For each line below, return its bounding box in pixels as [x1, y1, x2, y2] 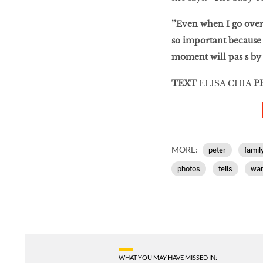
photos [177, 164, 200, 173]
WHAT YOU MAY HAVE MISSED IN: [119, 253, 217, 261]
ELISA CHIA [196, 77, 254, 89]
